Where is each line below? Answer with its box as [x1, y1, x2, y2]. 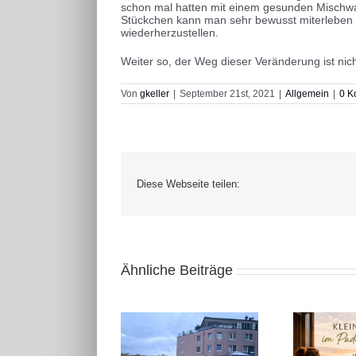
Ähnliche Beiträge [121, 262, 233, 279]
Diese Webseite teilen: [137, 177, 240, 190]
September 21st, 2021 [180, 87, 275, 99]
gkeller [140, 87, 169, 99]
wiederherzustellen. [121, 25, 219, 39]
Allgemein [285, 87, 329, 99]
